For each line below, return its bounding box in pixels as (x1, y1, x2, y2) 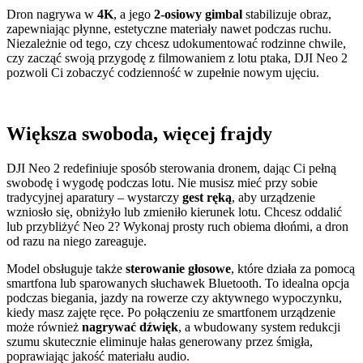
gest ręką (182, 190, 232, 205)
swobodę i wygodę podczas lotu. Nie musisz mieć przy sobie (6, 176, 318, 190)
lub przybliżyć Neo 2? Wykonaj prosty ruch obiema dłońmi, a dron (6, 220, 348, 234)
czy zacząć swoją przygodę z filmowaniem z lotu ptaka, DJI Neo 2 (6, 50, 348, 65)
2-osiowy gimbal (154, 6, 242, 21)
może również (6, 320, 82, 335)
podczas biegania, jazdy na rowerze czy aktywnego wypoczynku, (6, 291, 342, 305)
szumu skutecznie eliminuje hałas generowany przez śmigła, (6, 335, 313, 349)
